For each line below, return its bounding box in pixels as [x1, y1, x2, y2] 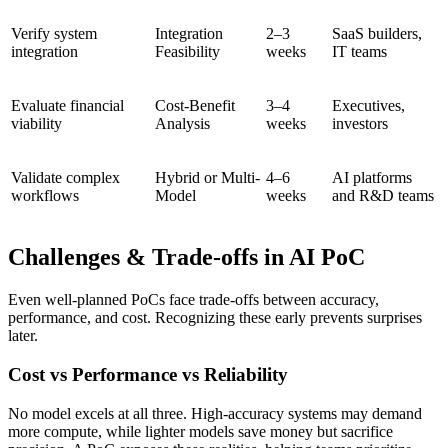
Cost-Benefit [155, 97, 235, 115]
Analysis [155, 115, 210, 133]
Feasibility [155, 43, 220, 61]
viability [11, 115, 62, 133]
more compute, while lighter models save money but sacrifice [8, 422, 393, 440]
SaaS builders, [332, 25, 422, 43]
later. [8, 327, 38, 345]
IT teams [332, 43, 387, 61]
